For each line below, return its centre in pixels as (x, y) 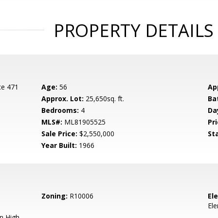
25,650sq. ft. (104, 99)
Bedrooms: (60, 110)
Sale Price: (60, 134)
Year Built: (59, 145)
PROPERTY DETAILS (133, 30)
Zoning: (55, 196)
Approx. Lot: (63, 99)
